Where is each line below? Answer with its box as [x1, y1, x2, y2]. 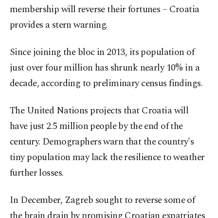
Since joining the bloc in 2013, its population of [10, 45, 195, 60]
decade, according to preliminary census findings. [10, 76, 203, 91]
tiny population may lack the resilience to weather [10, 150, 205, 165]
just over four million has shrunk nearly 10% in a [10, 61, 200, 75]
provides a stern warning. [10, 18, 108, 33]
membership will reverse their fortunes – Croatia [10, 2, 200, 17]
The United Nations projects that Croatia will [10, 104, 189, 118]
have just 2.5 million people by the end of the [10, 119, 183, 134]
